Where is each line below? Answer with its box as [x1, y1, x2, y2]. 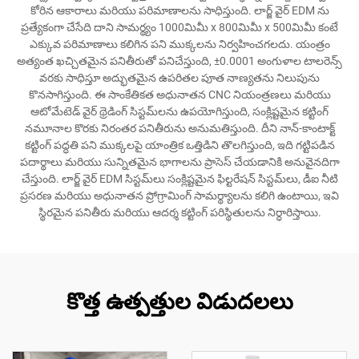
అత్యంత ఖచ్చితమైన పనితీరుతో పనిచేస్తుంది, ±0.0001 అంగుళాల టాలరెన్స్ [17, 54, 342, 67]
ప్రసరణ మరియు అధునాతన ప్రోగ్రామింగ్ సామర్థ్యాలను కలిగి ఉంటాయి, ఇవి [20, 189, 339, 202]
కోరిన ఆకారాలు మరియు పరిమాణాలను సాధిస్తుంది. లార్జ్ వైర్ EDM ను [30, 4, 329, 17]
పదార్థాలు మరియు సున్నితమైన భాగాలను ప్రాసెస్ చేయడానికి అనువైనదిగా [19, 155, 340, 168]
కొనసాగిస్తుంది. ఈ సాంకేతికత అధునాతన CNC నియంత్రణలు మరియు [28, 88, 331, 101]
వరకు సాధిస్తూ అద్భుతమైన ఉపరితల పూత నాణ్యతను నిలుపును [39, 71, 320, 84]
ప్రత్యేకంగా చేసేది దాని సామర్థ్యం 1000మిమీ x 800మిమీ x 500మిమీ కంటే [21, 21, 338, 34]
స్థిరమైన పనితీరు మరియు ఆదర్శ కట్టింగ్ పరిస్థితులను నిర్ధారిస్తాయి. [38, 206, 321, 219]
